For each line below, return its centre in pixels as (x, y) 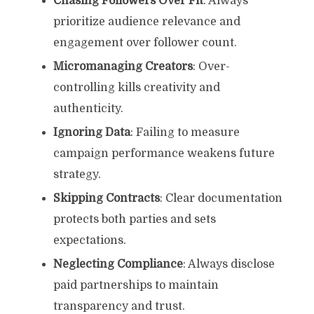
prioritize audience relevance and (146, 21)
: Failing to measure (185, 132)
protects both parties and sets (134, 219)
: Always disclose (228, 264)
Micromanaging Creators (123, 66)
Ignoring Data (91, 132)
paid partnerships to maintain (136, 285)
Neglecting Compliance (118, 264)
